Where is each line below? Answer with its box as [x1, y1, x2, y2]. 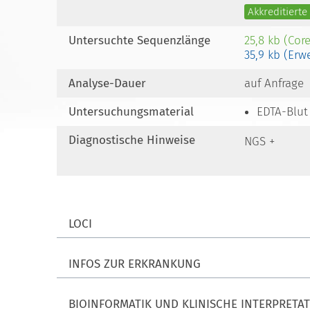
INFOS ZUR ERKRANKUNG [69, 257, 201, 271]
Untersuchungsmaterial [69, 104, 194, 119]
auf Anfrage [244, 76, 304, 91]
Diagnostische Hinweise [69, 133, 195, 147]
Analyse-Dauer [69, 76, 146, 91]
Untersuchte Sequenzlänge [69, 33, 210, 48]
